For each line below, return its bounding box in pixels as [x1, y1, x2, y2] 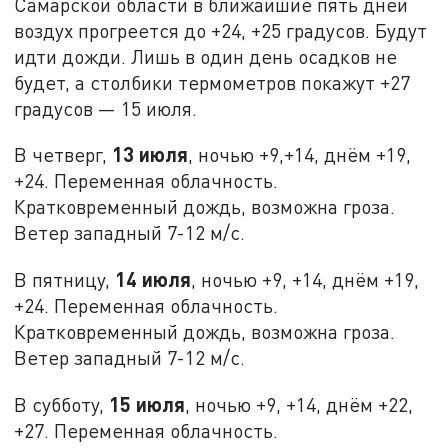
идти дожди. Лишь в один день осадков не [14, 44, 398, 68]
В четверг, [14, 143, 113, 167]
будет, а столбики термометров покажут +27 [14, 70, 411, 94]
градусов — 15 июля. [14, 96, 198, 120]
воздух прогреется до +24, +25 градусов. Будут [14, 18, 428, 42]
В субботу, [14, 392, 110, 416]
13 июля [112, 142, 189, 167]
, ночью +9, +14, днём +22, [185, 392, 414, 416]
